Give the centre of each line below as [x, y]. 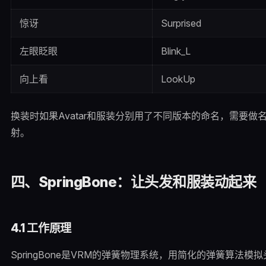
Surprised [181, 23]
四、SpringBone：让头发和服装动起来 [133, 182]
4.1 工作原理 [41, 228]
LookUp [178, 79]
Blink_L [175, 51]
